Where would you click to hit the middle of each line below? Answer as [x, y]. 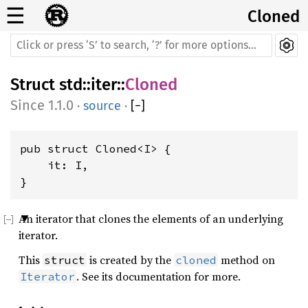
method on [246, 260]
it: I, [54, 165]
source [102, 106]
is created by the [130, 260]
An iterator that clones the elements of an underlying [151, 219]
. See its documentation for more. [158, 276]
